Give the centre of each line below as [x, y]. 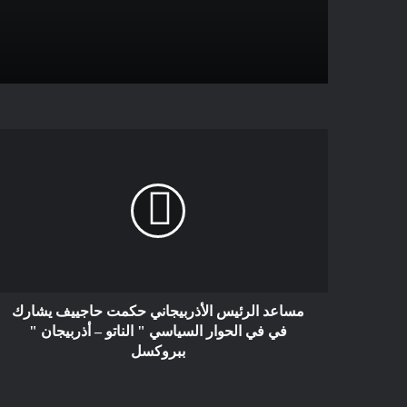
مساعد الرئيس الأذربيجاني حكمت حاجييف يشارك [158, 311]
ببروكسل [158, 351]
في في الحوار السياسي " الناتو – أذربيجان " [158, 331]
